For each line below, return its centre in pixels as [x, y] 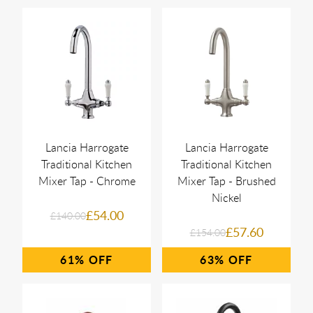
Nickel [226, 197]
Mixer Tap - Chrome [87, 181]
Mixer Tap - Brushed [226, 181]
